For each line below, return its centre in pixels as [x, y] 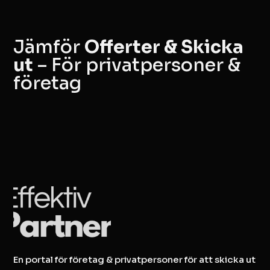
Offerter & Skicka [164, 47]
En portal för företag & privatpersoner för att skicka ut [135, 260]
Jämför [49, 47]
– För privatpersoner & [137, 65]
